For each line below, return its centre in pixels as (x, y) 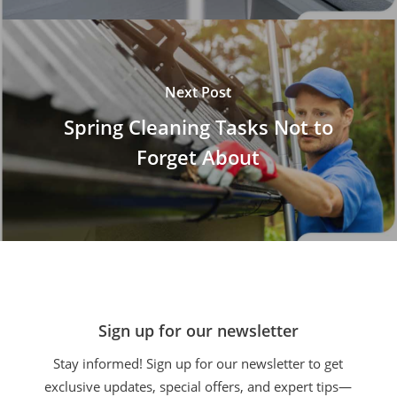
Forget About (198, 157)
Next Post (198, 92)
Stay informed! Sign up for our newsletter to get (198, 363)
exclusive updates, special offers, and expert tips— (198, 386)
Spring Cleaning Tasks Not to (198, 127)
